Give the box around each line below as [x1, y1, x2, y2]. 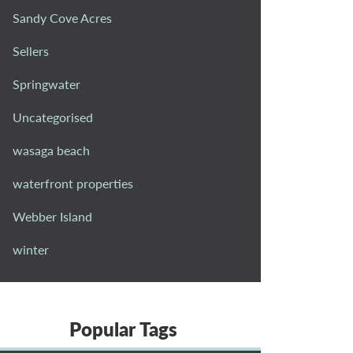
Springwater [13, 76, 80, 91]
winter [13, 241, 49, 257]
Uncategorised [13, 109, 93, 124]
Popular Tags [69, 317, 177, 340]
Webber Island [13, 208, 92, 224]
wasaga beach [13, 142, 90, 158]
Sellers [13, 43, 49, 58]
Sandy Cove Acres [13, 9, 112, 25]
